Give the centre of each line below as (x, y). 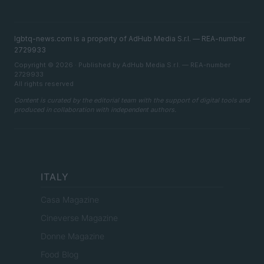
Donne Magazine (72, 236)
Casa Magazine (70, 200)
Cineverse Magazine (79, 218)
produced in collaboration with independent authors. (95, 110)
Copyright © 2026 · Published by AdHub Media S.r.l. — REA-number (122, 65)
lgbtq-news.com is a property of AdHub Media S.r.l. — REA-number (130, 39)
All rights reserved (44, 84)
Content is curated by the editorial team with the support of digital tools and (132, 100)
